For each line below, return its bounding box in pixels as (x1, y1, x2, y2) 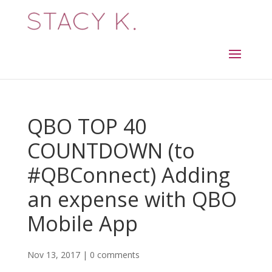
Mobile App (27, 209, 138, 238)
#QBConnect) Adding (27, 161, 230, 189)
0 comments (89, 249, 140, 261)
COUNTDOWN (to (27, 137, 195, 165)
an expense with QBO (27, 185, 237, 214)
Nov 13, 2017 (27, 249, 80, 261)
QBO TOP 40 (27, 112, 146, 141)
